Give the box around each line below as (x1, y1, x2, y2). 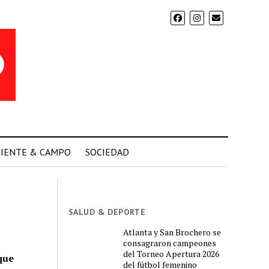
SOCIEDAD (85, 146, 129, 158)
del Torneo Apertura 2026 (123, 247, 220, 259)
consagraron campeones (123, 237, 217, 249)
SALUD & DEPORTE (68, 207, 146, 217)
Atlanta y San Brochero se (123, 226, 222, 238)
